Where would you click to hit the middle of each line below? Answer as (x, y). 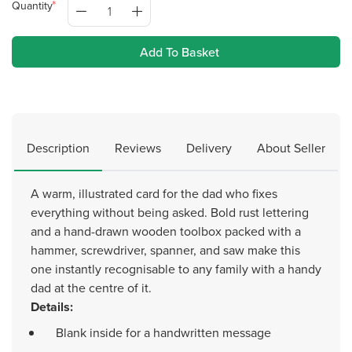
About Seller (291, 148)
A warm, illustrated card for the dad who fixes (154, 193)
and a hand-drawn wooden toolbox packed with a (166, 231)
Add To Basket (179, 52)
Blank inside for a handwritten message (163, 332)
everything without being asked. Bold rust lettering (170, 212)
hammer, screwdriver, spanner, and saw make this (165, 250)
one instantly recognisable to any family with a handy (176, 269)
